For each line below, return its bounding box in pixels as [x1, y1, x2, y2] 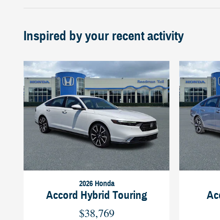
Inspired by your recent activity [24, 27, 184, 45]
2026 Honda [79, 179, 114, 189]
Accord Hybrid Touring [46, 188, 147, 202]
